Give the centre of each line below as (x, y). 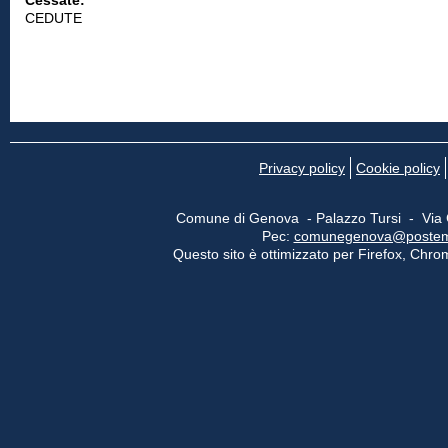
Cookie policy (398, 168)
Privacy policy (302, 168)
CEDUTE (53, 18)
